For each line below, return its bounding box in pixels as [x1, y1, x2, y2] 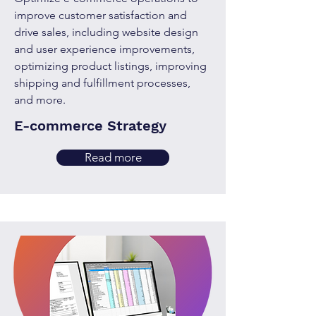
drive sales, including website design [14, 25, 198, 39]
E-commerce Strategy [14, 117, 166, 134]
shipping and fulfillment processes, [14, 76, 190, 90]
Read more [84, 150, 142, 164]
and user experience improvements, [14, 42, 195, 56]
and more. [14, 93, 66, 107]
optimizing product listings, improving [14, 59, 207, 73]
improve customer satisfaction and [14, 8, 187, 22]
